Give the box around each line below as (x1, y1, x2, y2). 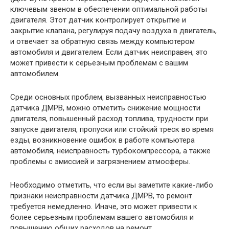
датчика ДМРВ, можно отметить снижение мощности (10, 103, 200, 112)
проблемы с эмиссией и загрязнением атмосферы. (10, 157, 190, 166)
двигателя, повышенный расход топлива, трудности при (10, 114, 208, 123)
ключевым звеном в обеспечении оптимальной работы (10, 5, 207, 14)
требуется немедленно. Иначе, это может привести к (10, 202, 197, 211)
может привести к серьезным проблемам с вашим (10, 58, 188, 67)
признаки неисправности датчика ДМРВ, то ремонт (10, 191, 192, 200)
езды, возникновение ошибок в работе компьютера (10, 135, 195, 145)
